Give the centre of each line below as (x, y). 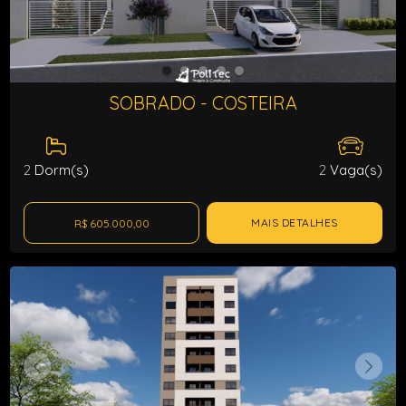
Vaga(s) (354, 170)
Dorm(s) (60, 170)
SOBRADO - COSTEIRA (203, 103)
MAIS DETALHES (295, 222)
